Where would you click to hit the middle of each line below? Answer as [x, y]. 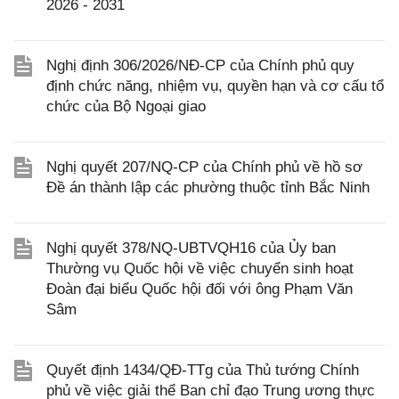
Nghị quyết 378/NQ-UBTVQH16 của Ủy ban [191, 248]
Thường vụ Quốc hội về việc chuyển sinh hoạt [200, 269]
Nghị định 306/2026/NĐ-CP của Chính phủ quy [200, 66]
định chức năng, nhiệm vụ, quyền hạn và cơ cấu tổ [215, 86]
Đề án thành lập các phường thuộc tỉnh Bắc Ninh [208, 188]
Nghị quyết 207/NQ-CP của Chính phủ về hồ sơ [204, 167]
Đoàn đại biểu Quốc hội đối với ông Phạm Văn [199, 289]
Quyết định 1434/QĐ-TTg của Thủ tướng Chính [203, 370]
